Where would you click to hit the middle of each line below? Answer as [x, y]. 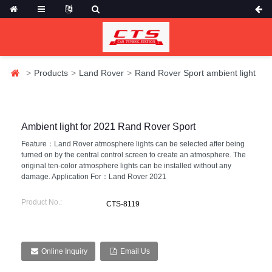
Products [51, 73]
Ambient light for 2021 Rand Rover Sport [109, 126]
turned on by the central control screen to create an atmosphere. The [134, 155]
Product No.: [42, 202]
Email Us [135, 251]
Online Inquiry [65, 251]
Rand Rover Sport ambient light [195, 73]
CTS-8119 [124, 204]
